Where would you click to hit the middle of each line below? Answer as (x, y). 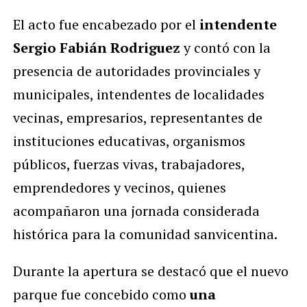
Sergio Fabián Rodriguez (96, 47)
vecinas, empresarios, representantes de (137, 117)
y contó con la (225, 47)
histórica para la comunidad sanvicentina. (145, 234)
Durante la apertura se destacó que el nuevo (150, 271)
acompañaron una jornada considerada (136, 210)
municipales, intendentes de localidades (138, 94)
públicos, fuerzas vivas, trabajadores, (128, 164)
